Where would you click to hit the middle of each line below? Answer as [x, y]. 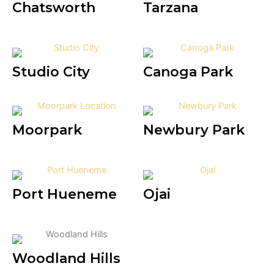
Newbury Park [194, 130]
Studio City [51, 72]
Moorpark [47, 130]
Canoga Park [188, 72]
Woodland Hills [66, 259]
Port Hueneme [65, 194]
